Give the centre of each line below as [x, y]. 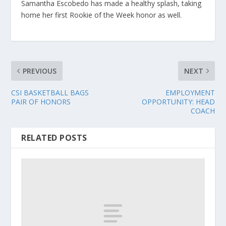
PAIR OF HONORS [41, 101]
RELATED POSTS [54, 137]
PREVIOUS [40, 71]
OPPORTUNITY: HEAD [178, 101]
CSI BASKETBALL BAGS [50, 92]
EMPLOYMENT [190, 92]
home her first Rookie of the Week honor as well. [102, 15]
